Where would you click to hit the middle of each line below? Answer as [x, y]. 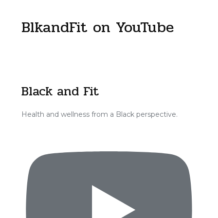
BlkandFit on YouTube [97, 27]
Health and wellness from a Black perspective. [99, 114]
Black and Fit [60, 91]
